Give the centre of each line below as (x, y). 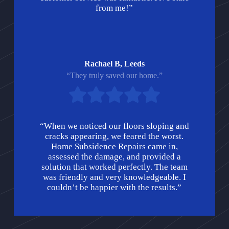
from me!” (114, 8)
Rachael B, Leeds (114, 63)
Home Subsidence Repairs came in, (114, 146)
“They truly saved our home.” (114, 75)
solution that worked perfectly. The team (114, 167)
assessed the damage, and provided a (114, 156)
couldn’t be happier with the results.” (114, 187)
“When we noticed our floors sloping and (114, 126)
